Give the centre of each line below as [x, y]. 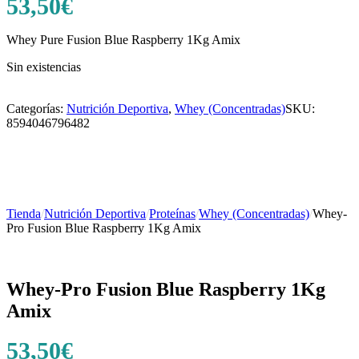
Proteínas [172, 213]
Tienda [24, 213]
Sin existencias [44, 67]
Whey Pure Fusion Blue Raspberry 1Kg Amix [123, 39]
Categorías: [36, 108]
